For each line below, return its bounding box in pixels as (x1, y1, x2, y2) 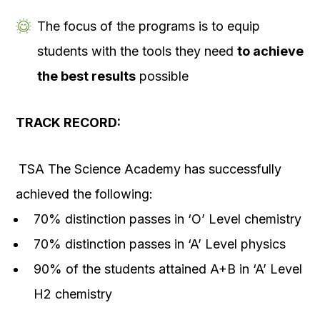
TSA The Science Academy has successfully (19, 161, 281, 177)
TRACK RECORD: (16, 115, 121, 131)
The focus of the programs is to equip (37, 19, 260, 34)
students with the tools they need (37, 44, 237, 59)
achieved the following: (16, 186, 153, 202)
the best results (37, 69, 136, 84)
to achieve (237, 44, 304, 59)
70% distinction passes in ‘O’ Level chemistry (34, 211, 301, 227)
